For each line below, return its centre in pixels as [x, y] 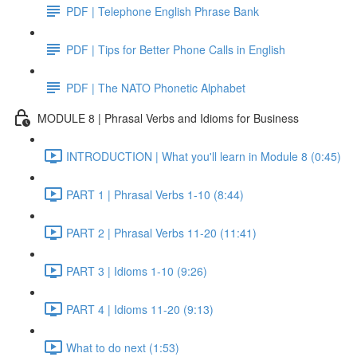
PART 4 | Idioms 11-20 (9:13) [140, 309]
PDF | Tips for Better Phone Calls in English [176, 49]
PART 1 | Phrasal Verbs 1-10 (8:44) [155, 194]
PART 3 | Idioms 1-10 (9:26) [137, 271]
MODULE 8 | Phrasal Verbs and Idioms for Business [168, 118]
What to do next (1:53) [123, 347]
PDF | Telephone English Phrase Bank [163, 11]
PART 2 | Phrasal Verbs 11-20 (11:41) [161, 232]
